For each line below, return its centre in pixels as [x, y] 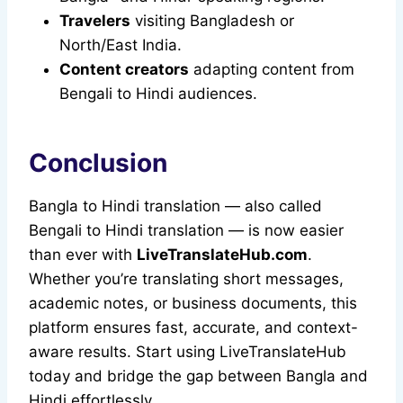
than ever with [83, 255]
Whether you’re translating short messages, [186, 279]
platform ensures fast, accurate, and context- [193, 328]
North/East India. [121, 45]
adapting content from [272, 70]
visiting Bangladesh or [212, 21]
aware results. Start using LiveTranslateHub [188, 352]
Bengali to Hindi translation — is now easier [186, 231]
